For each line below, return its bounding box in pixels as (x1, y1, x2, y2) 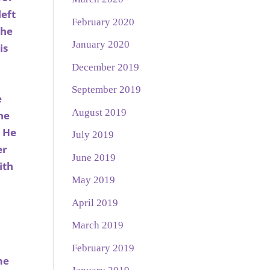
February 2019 (72, 242, 135, 254)
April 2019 (72, 196, 119, 209)
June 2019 (72, 151, 116, 163)
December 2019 (72, 61, 140, 73)
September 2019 (72, 84, 142, 96)
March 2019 (72, 219, 124, 231)
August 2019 (72, 106, 127, 118)
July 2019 (72, 129, 115, 141)
